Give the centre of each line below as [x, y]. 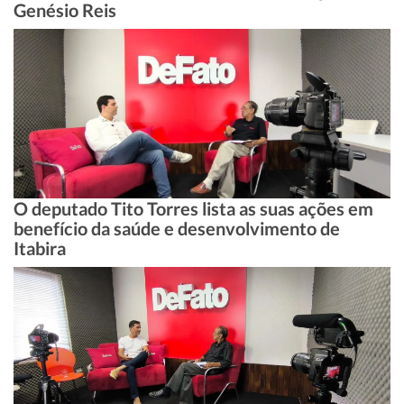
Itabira [40, 248]
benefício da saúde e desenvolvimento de [177, 229]
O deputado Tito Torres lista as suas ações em [193, 209]
